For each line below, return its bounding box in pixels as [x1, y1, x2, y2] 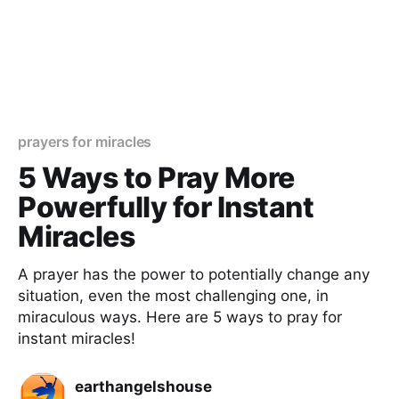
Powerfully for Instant [18, 190, 314, 224]
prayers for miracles [18, 133, 152, 151]
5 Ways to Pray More [18, 160, 295, 195]
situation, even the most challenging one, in [18, 287, 329, 305]
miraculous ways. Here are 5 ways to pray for [18, 308, 342, 326]
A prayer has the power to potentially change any [18, 265, 370, 283]
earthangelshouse [75, 377, 212, 395]
